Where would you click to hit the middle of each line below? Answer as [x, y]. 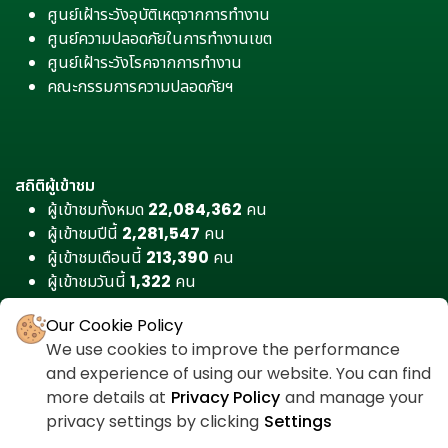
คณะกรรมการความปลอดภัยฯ [140, 87]
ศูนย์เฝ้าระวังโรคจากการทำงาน [144, 63]
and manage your [352, 397]
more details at [108, 397]
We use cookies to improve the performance [223, 349]
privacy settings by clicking [154, 421]
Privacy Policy [225, 397]
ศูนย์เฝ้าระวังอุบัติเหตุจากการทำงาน [158, 15]
